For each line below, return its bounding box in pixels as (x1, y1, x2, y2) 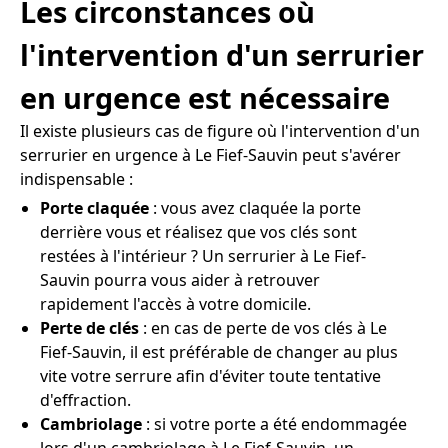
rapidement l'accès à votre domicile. (40, 293, 311, 315)
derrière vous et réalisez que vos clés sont (40, 221, 357, 243)
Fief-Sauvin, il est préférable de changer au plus (40, 341, 398, 363)
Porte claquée (40, 197, 149, 219)
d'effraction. (40, 389, 131, 411)
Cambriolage (40, 413, 142, 435)
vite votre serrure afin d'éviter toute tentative (40, 365, 381, 387)
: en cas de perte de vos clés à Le (139, 317, 387, 339)
